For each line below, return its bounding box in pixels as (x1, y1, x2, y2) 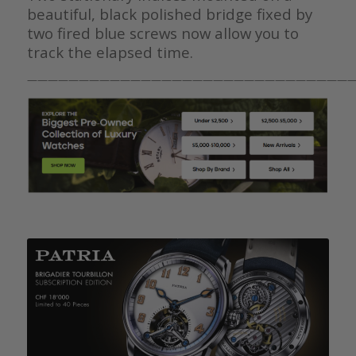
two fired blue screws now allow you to (26, 22, 299, 43)
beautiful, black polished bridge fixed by (26, 3, 312, 24)
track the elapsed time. (26, 41, 197, 62)
